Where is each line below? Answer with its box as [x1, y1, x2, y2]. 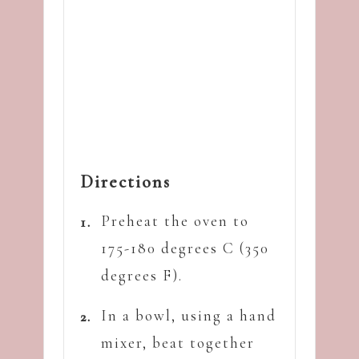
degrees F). [101, 265, 183, 284]
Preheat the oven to [101, 211, 249, 230]
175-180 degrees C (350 [101, 238, 269, 257]
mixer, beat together [101, 333, 255, 352]
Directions [80, 171, 171, 192]
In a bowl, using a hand [101, 305, 276, 325]
